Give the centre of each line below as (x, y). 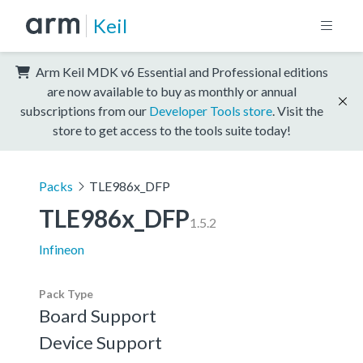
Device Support (100, 342)
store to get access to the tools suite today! (172, 130)
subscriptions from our (85, 110)
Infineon (62, 249)
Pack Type (66, 293)
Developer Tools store (211, 110)
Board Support (98, 315)
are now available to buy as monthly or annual (172, 91)
